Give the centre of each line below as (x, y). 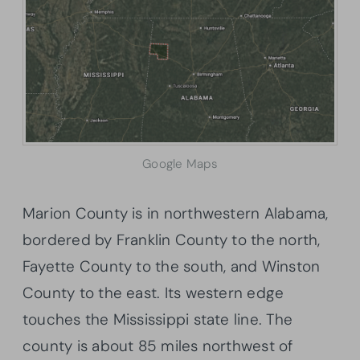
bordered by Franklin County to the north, (172, 239)
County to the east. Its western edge (153, 292)
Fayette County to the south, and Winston (172, 266)
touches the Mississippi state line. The (157, 319)
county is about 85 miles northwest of (158, 346)
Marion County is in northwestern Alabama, (176, 213)
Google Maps (180, 164)
